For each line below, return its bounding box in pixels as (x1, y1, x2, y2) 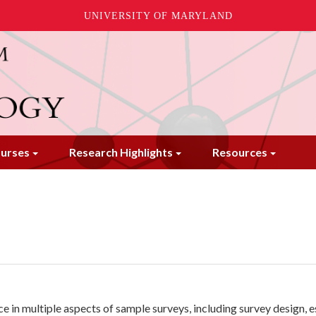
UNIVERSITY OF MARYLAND (83, 10, 233, 21)
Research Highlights (69, 145, 173, 159)
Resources (212, 145, 267, 159)
